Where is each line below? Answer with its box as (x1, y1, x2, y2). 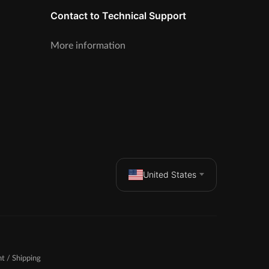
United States (143, 169, 196, 180)
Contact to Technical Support (50, 9, 186, 22)
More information (50, 40, 125, 50)
